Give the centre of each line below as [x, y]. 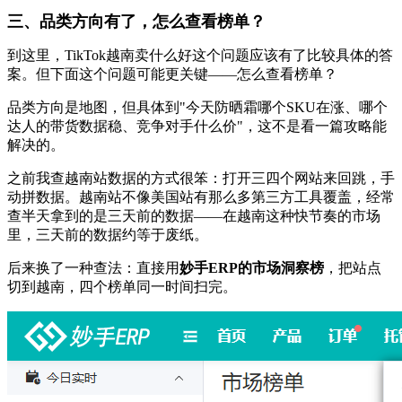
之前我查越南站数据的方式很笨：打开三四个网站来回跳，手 [201, 178]
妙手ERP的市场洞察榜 [252, 268]
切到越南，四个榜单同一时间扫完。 [122, 287]
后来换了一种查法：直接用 [93, 268]
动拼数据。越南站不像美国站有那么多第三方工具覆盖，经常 [201, 197]
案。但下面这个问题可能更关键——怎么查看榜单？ [172, 74]
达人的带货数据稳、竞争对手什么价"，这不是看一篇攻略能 [197, 126]
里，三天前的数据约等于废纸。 [108, 235]
